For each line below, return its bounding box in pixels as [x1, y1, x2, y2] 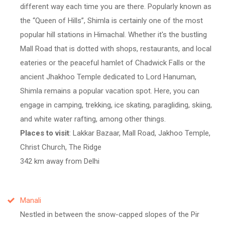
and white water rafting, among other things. [20, 114, 166, 124]
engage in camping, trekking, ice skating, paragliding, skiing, [20, 100, 212, 109]
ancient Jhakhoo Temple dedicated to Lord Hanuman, [20, 72, 196, 81]
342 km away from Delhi [20, 156, 99, 166]
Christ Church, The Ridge [20, 142, 101, 152]
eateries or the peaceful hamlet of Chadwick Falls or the [20, 58, 205, 67]
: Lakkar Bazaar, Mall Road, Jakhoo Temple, [69, 128, 210, 138]
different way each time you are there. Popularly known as [20, 2, 211, 11]
